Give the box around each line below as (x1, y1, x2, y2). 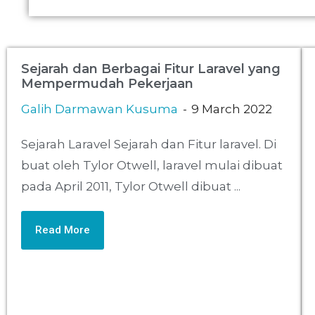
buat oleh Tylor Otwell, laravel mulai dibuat (21, 158, 283, 173)
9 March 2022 (191, 102, 272, 117)
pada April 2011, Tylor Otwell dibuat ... (21, 179, 240, 194)
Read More (35, 224, 90, 237)
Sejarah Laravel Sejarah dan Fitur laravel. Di (21, 137, 276, 152)
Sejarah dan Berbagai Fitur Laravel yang (21, 61, 281, 77)
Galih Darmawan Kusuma (21, 102, 178, 117)
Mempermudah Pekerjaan (21, 76, 193, 92)
